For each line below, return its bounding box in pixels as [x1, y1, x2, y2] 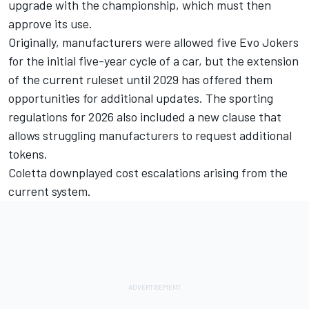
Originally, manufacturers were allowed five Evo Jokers [8, 34, 299, 50]
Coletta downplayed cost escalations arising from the [8, 165, 288, 181]
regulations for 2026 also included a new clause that [8, 109, 281, 125]
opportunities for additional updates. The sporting [8, 90, 273, 106]
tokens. [8, 146, 48, 162]
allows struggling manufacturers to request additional [8, 128, 292, 143]
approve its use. [8, 16, 92, 32]
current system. [8, 183, 91, 199]
